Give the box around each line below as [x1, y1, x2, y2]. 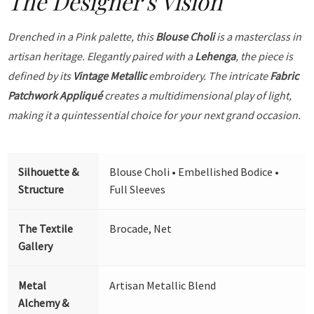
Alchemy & [18, 295, 69, 310]
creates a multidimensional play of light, [102, 88, 292, 102]
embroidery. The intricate [146, 68, 271, 83]
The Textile [18, 221, 74, 235]
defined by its [8, 68, 74, 83]
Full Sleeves [109, 182, 166, 196]
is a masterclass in [214, 29, 302, 43]
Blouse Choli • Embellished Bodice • [109, 164, 280, 179]
